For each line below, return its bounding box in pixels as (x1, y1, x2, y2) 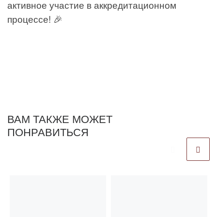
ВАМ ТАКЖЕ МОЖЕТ (7, 110, 112, 126)
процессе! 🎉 (7, 12, 62, 25)
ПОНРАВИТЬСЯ (7, 124, 89, 139)
